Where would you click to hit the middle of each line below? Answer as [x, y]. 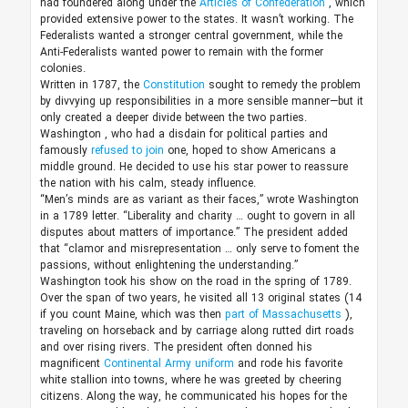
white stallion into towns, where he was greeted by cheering [190, 381]
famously [65, 151]
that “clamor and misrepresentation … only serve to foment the [199, 250]
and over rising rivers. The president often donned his [176, 348]
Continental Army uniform [170, 364]
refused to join [129, 151]
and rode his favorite [290, 364]
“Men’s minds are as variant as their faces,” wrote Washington [199, 200]
